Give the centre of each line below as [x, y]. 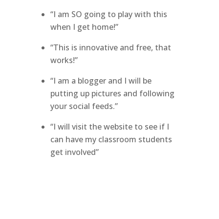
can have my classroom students [111, 139]
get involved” [74, 152]
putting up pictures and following [112, 93]
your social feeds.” [84, 106]
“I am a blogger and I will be [101, 81]
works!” [64, 60]
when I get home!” [84, 27]
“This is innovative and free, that [110, 47]
